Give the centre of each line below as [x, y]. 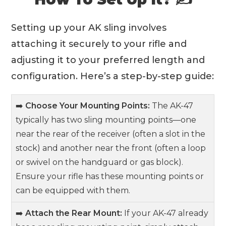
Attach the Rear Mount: [74, 213]
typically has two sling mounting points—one [106, 120]
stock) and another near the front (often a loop [111, 148]
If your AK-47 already [165, 213]
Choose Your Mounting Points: [88, 106]
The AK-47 [172, 106]
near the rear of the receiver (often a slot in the [111, 134]
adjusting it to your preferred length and [108, 60]
